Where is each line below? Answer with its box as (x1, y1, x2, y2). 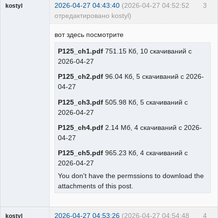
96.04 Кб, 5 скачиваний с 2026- (103, 73, 204, 81)
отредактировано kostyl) (54, 12, 131, 20)
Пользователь (5, 20, 45, 27)
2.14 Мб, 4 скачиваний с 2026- (103, 123, 202, 131)
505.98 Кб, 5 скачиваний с (103, 98, 188, 106)
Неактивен (13, 31, 44, 38)
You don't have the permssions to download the (58, 171, 204, 180)
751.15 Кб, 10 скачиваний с (103, 47, 192, 55)
